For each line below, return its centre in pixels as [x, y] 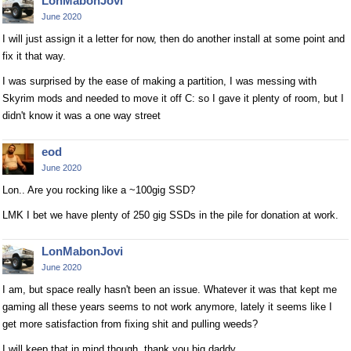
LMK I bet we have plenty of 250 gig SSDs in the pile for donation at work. [170, 215]
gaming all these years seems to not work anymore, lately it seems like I [167, 306]
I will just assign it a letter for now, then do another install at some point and [174, 38]
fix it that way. [34, 56]
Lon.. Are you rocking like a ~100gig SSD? [99, 190]
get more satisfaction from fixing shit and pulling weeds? [130, 324]
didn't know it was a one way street [81, 115]
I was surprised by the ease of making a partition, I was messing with [159, 81]
